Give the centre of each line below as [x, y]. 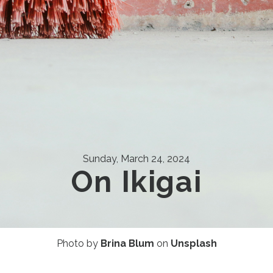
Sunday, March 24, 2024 [136, 158]
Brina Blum [127, 243]
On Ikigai [136, 181]
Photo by [78, 243]
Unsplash [193, 243]
